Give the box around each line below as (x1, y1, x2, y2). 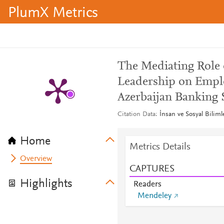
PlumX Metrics (8, 6, 98, 21)
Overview (20, 155, 52, 163)
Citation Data (117, 111, 155, 118)
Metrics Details (129, 142, 190, 152)
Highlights (20, 178, 72, 190)
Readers (133, 180, 161, 188)
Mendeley (137, 192, 171, 200)
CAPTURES (129, 164, 174, 174)
